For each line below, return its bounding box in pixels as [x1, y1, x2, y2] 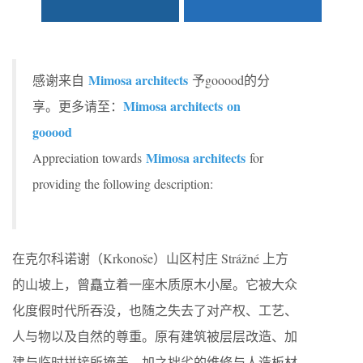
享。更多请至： [32, 97, 123, 114]
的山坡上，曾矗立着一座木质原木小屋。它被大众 [12, 275, 297, 293]
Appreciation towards [32, 149, 146, 166]
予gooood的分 [188, 71, 270, 88]
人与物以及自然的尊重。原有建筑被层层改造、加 [12, 327, 297, 344]
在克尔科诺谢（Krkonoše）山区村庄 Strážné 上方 [12, 250, 288, 267]
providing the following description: [32, 175, 213, 192]
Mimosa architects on [123, 96, 241, 115]
